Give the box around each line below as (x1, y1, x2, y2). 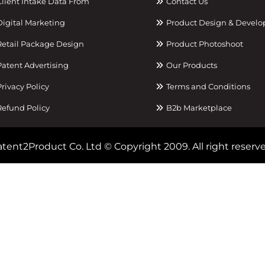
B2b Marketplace (164, 103, 232, 112)
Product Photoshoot (164, 39, 243, 49)
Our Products (164, 60, 217, 70)
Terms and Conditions (164, 82, 250, 91)
